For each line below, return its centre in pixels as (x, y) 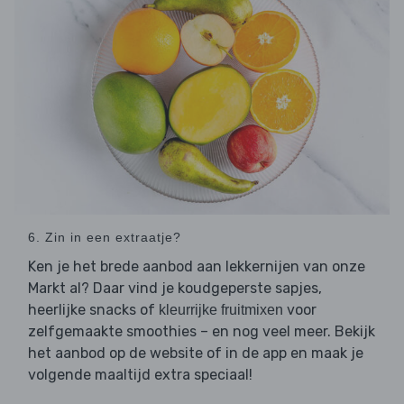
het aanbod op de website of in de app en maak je (196, 353)
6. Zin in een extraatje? (105, 238)
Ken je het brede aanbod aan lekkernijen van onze (197, 267)
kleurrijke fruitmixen (221, 310)
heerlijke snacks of (93, 310)
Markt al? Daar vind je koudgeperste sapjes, (175, 289)
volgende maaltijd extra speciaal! (140, 375)
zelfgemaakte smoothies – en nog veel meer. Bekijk (202, 332)
